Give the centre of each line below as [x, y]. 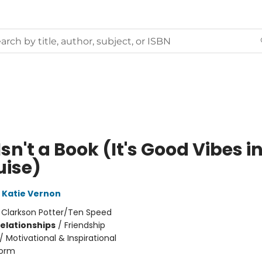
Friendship [85, 225]
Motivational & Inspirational [61, 238]
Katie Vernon [31, 194]
